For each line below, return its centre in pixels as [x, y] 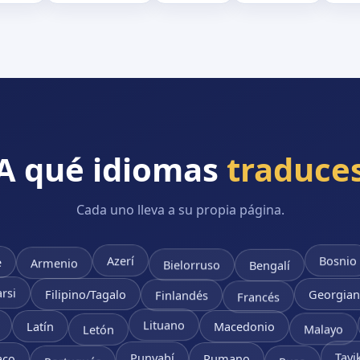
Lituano [164, 326]
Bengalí [270, 266]
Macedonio [244, 325]
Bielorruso [192, 263]
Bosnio [338, 262]
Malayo [323, 327]
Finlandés [182, 298]
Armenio [54, 266]
